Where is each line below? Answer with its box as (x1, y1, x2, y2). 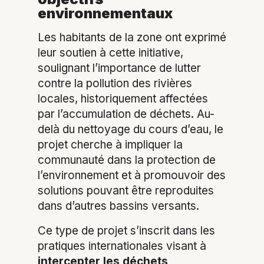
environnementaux (38, 5, 173, 22)
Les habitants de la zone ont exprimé (38, 31, 226, 45)
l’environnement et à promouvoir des (38, 169, 226, 183)
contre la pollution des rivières (38, 77, 192, 91)
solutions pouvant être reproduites (38, 184, 214, 198)
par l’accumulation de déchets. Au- (38, 107, 214, 121)
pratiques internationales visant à (38, 239, 206, 253)
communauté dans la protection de (38, 153, 216, 167)
